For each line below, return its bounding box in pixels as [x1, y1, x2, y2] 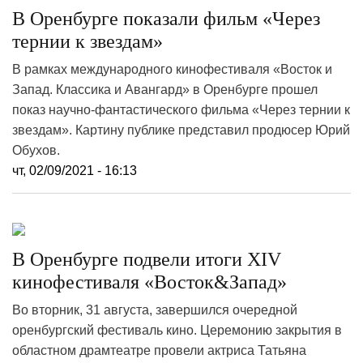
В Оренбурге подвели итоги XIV [12, 249, 281, 270]
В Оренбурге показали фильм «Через [12, 8, 320, 29]
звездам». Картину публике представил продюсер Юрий [12, 123, 350, 137]
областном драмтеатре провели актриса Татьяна [12, 344, 306, 357]
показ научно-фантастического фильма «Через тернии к [12, 103, 350, 117]
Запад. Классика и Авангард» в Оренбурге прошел [12, 83, 318, 96]
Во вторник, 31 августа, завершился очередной [12, 303, 297, 317]
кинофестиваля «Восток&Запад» [12, 271, 287, 293]
